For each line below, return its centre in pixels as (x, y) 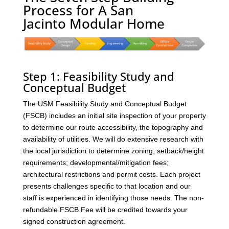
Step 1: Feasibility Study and (98, 76)
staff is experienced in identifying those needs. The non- (113, 198)
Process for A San (78, 10)
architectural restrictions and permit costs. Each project (111, 174)
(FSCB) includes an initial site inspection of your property (114, 115)
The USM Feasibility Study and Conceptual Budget (105, 104)
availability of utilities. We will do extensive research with (113, 139)
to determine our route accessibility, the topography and (113, 127)
